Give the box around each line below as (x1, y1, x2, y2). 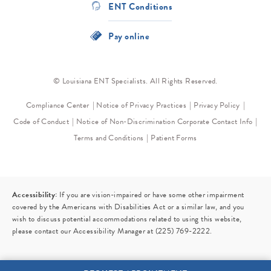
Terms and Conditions (74, 132, 144, 145)
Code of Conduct (13, 116, 70, 128)
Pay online (108, 30, 149, 44)
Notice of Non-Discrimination (76, 116, 175, 128)
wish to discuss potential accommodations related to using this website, (12, 213, 242, 226)
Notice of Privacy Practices (96, 99, 187, 112)
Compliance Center (25, 99, 90, 112)
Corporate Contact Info (177, 116, 253, 128)
